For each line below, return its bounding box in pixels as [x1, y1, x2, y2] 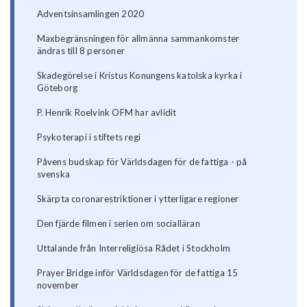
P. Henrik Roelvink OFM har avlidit [36, 107, 177, 119]
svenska [36, 169, 71, 180]
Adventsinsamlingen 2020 [36, 8, 145, 20]
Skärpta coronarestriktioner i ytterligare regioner [36, 193, 239, 205]
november [36, 280, 79, 291]
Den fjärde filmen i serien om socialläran [36, 218, 200, 230]
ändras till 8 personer [36, 45, 125, 57]
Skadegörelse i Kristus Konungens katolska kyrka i [36, 70, 243, 82]
